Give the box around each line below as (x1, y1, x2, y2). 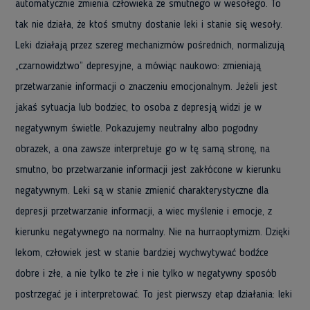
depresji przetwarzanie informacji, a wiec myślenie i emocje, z (15, 206, 272, 217)
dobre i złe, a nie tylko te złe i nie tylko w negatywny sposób (15, 268, 277, 280)
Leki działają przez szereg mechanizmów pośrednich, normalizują (15, 40, 284, 51)
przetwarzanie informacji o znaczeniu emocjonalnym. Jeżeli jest (15, 82, 277, 93)
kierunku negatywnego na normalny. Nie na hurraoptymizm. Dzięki (15, 227, 290, 238)
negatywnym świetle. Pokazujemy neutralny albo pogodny (15, 123, 258, 134)
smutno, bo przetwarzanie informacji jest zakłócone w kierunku (15, 165, 281, 176)
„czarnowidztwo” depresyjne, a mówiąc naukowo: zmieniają (15, 61, 261, 72)
